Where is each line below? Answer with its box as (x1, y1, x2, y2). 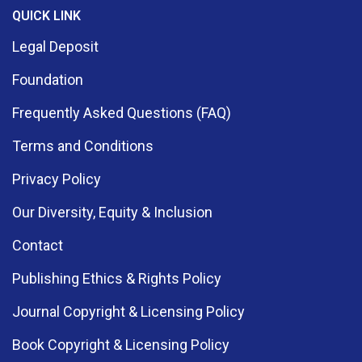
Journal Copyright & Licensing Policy (12, 302, 245, 320)
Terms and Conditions (12, 137, 154, 154)
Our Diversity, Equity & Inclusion (12, 203, 213, 221)
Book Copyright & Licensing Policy (12, 335, 229, 353)
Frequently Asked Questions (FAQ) (12, 103, 231, 121)
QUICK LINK (12, 7, 81, 23)
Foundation (12, 70, 83, 88)
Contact (12, 236, 63, 254)
